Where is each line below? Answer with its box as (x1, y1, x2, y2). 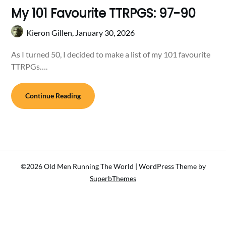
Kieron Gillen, (26, 27, 76, 37)
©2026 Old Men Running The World (20, 161, 135, 171)
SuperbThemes (90, 174, 136, 183)
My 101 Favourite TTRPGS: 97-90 (11, 5, 196, 22)
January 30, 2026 (75, 27, 135, 37)
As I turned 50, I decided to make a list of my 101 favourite (11, 49, 211, 59)
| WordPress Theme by (135, 161, 206, 171)
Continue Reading (25, 91, 81, 100)
